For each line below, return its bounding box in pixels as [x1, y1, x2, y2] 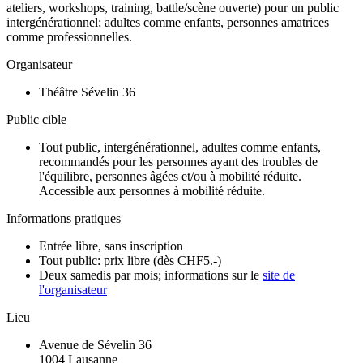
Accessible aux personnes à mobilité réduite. [39, 184, 265, 199]
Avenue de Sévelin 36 [39, 338, 152, 352]
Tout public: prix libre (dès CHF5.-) [39, 254, 221, 268]
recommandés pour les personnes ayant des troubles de [39, 155, 318, 169]
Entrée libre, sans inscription [39, 239, 183, 254]
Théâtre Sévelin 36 [39, 85, 135, 100]
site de [263, 268, 295, 283]
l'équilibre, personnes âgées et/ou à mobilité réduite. [39, 169, 301, 184]
